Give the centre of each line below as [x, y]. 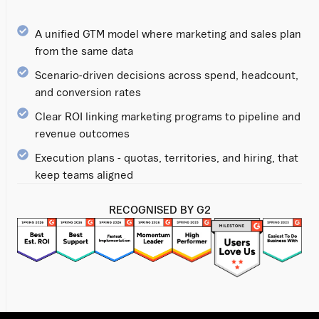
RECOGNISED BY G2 [159, 209]
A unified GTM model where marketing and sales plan [168, 33]
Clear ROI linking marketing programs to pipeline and [168, 116]
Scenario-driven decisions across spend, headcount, [167, 74]
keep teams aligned [84, 174]
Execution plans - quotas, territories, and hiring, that [167, 157]
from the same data [84, 50]
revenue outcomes [82, 133]
